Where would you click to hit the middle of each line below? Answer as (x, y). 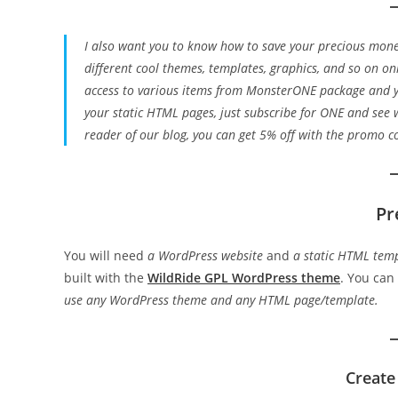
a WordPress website (205, 255)
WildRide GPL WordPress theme (244, 278)
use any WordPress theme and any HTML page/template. (221, 300)
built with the (106, 278)
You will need (106, 255)
